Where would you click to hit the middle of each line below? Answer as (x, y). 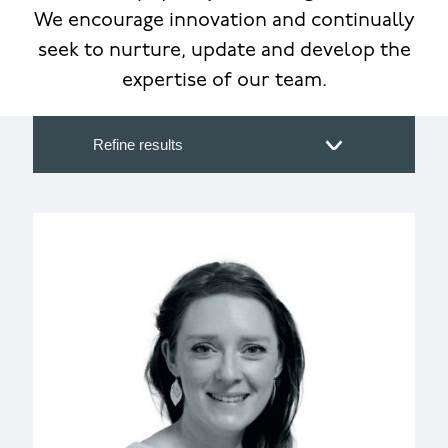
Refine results (137, 144)
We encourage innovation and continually (224, 21)
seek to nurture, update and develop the (224, 51)
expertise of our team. (224, 81)
